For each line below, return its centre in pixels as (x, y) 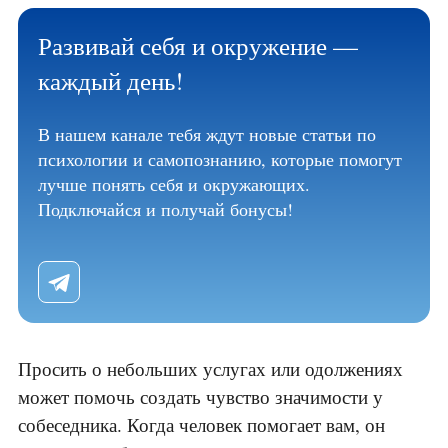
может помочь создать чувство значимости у (200, 397)
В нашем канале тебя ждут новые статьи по (207, 134)
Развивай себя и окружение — (198, 46)
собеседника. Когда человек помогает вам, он (201, 425)
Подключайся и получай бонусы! (165, 209)
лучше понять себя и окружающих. (174, 184)
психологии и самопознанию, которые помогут (220, 159)
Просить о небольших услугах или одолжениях (210, 369)
